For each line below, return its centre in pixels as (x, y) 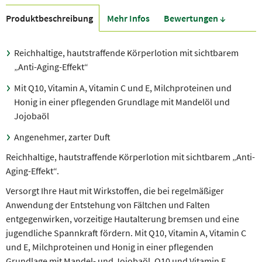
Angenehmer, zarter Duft (62, 137)
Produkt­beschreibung (49, 18)
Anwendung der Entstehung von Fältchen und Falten (108, 205)
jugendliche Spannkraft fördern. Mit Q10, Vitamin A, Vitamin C (126, 233)
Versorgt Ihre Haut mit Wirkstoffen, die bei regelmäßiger (115, 191)
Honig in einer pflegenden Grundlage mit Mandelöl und (122, 102)
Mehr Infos (128, 18)
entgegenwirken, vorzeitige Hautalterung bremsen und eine (123, 219)
